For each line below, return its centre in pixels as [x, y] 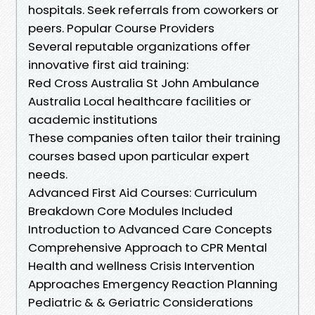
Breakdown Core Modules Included [130, 211]
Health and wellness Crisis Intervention [141, 265]
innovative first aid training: [108, 64]
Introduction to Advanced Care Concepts [150, 229]
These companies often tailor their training [154, 137]
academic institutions [93, 119]
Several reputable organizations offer [139, 46]
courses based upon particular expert [139, 156]
